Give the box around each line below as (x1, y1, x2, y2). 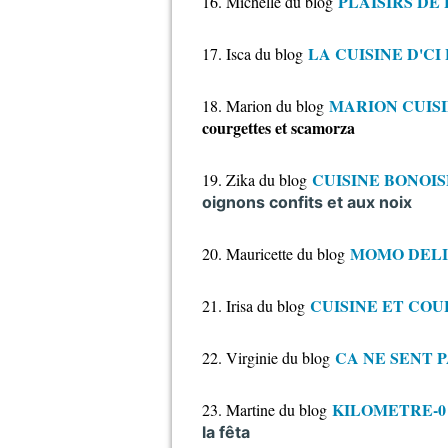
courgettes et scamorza (202, 116, 355, 139)
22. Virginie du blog (202, 347, 330, 368)
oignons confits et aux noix (202, 192, 412, 212)
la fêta (202, 422, 250, 442)
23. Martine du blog (202, 399, 327, 420)
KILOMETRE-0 (332, 398, 446, 421)
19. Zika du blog (202, 169, 307, 190)
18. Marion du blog (202, 95, 324, 116)
